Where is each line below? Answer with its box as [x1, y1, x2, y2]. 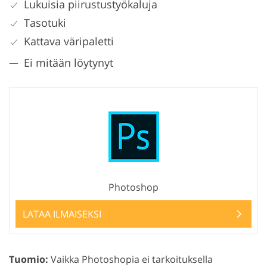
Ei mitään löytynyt [24, 55, 113, 70]
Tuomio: [9, 253, 48, 266]
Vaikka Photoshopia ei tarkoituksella [48, 253, 213, 266]
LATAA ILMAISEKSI [23, 207, 101, 221]
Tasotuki [24, 15, 66, 30]
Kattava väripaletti [24, 34, 114, 48]
